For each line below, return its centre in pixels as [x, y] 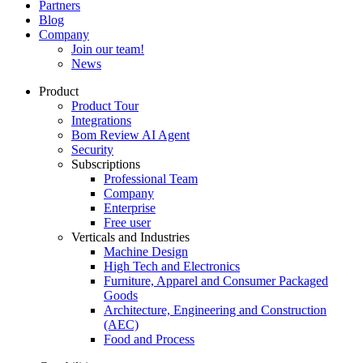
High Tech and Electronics [172, 266]
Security [92, 149]
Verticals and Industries [130, 237]
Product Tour [105, 105]
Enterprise [130, 207]
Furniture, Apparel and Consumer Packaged [216, 280]
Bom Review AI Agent [130, 135]
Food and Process [149, 339]
